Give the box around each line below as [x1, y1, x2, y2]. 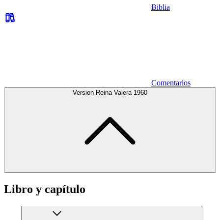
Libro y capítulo [4, 182, 85, 195]
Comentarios [151, 79, 191, 87]
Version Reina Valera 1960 [73, 89, 147, 96]
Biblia [151, 3, 170, 11]
